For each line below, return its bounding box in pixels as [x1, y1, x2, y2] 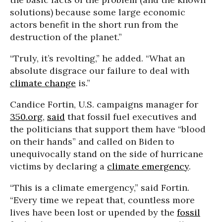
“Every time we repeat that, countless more [10, 194, 195, 206]
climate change [10, 77, 76, 89]
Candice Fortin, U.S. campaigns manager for [10, 98, 198, 110]
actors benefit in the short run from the [10, 18, 178, 30]
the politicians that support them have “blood [10, 123, 206, 135]
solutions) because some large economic [10, 6, 185, 18]
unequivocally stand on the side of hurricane [10, 148, 203, 160]
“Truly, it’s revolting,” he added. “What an [10, 52, 185, 64]
